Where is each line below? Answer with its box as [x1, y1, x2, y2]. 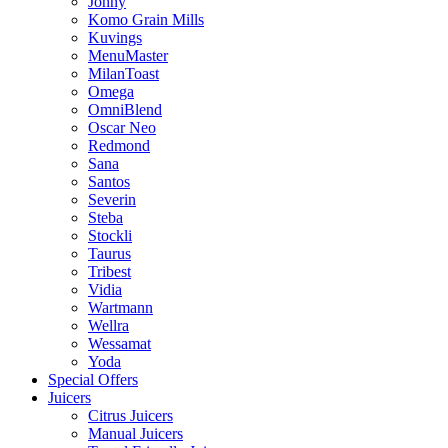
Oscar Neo [88, 119, 156, 136]
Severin [88, 191, 136, 208]
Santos [88, 173, 130, 190]
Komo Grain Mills [88, 11, 204, 28]
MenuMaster [88, 47, 168, 64]
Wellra [88, 317, 129, 334]
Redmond [88, 137, 150, 154]
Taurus [88, 245, 131, 262]
